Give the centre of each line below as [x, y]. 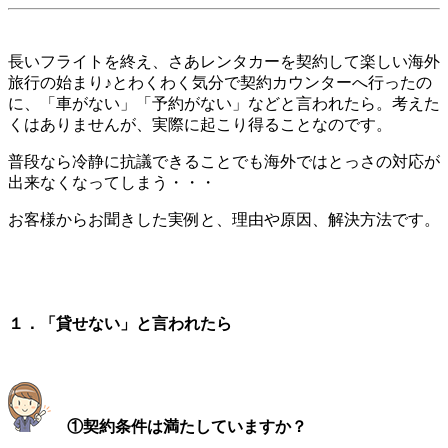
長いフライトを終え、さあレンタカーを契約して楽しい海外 [224, 61]
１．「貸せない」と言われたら [120, 324]
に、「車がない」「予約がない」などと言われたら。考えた [224, 103]
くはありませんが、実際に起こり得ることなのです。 [200, 124]
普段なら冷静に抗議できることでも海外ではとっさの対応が [224, 161]
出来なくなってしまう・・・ [112, 182]
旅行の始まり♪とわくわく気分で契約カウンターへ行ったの [220, 82]
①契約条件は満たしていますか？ [187, 427]
